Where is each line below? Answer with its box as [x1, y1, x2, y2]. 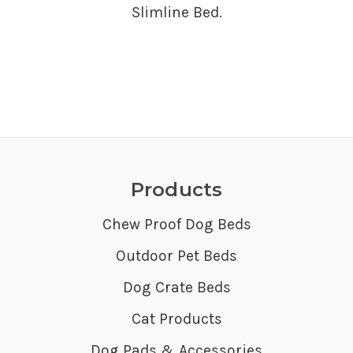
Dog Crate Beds [122, 277, 231, 296]
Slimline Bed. [131, 2, 222, 21]
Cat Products [131, 309, 222, 328]
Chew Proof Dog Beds [102, 214, 251, 233]
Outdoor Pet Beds [116, 246, 237, 265]
